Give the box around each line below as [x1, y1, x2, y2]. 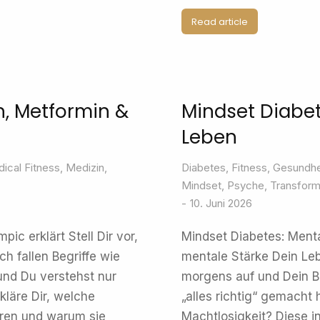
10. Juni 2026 [190, 196, 252, 210]
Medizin [66, 161, 104, 174]
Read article [191, 14, 248, 29]
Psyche [227, 179, 264, 192]
